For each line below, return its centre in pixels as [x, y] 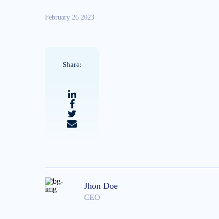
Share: [72, 65]
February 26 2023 [70, 17]
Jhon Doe [101, 186]
